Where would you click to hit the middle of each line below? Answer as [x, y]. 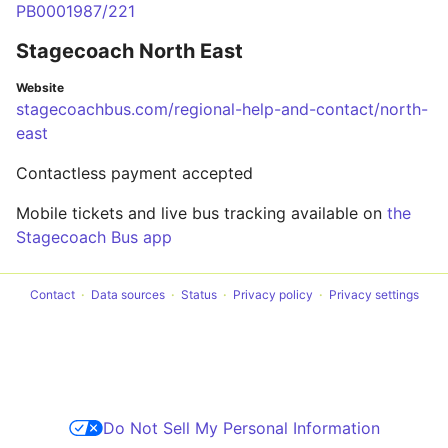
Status [198, 294]
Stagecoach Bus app [94, 237]
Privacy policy [272, 294]
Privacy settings [373, 294]
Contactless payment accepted [134, 173]
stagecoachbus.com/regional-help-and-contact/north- [222, 109]
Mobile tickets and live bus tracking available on [201, 213]
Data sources [127, 294]
